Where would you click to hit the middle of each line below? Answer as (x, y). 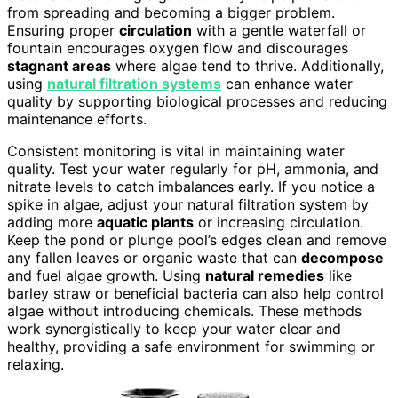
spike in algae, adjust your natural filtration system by (188, 204)
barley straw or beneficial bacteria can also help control (195, 293)
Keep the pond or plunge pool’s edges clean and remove (197, 239)
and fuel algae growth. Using (106, 275)
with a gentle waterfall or (279, 30)
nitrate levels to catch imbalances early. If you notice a (191, 186)
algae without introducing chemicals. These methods (184, 310)
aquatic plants (145, 222)
